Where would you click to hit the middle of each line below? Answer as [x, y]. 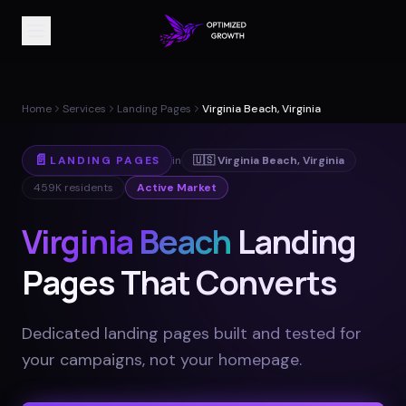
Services [84, 109]
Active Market [177, 188]
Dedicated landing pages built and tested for [192, 333]
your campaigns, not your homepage [160, 360]
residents [87, 188]
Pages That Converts [179, 282]
